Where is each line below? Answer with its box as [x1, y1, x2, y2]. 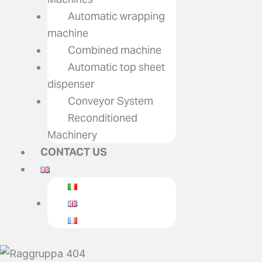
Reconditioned [68, 111, 137, 125]
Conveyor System [68, 94, 153, 108]
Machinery [47, 128, 97, 142]
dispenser [47, 77, 95, 91]
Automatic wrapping [68, 9, 165, 23]
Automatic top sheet [68, 60, 165, 74]
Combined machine [68, 43, 161, 57]
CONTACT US [40, 145, 107, 158]
